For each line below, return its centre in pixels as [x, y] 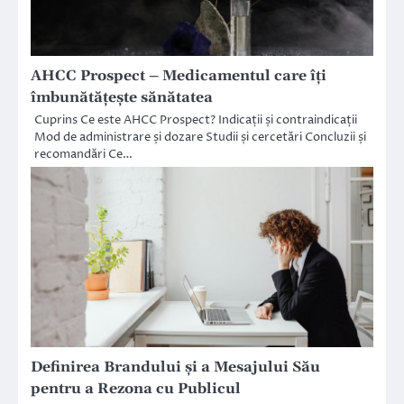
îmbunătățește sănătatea [122, 97]
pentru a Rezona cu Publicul [136, 388]
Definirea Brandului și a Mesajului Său [175, 367]
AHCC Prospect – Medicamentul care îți [179, 75]
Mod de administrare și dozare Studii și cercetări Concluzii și [200, 137]
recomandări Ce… [83, 154]
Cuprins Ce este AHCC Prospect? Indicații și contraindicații [196, 119]
